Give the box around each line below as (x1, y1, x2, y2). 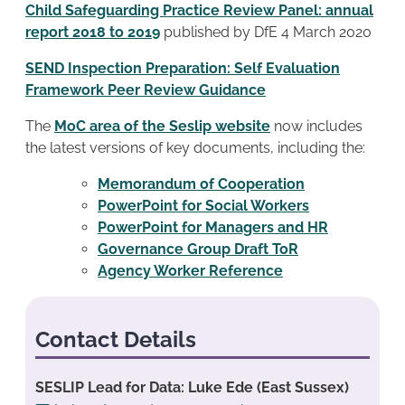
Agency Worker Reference (98, 261, 283, 279)
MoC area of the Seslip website (54, 117, 270, 135)
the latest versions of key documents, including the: (25, 138, 365, 156)
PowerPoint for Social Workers (98, 196, 309, 214)
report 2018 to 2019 (25, 23, 160, 41)
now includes (270, 117, 363, 135)
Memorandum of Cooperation (98, 174, 305, 193)
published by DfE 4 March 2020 (164, 23, 372, 41)
